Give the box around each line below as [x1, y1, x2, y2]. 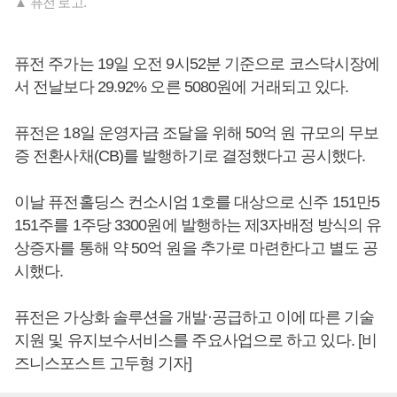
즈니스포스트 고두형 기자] [14, 354, 192, 373]
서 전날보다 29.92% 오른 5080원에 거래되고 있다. [14, 78, 349, 97]
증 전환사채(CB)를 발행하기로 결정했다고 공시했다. [14, 147, 370, 166]
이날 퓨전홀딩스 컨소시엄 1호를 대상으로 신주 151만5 [14, 193, 380, 212]
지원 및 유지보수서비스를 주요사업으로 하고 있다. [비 [14, 331, 378, 350]
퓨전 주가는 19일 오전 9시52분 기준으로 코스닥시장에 [14, 55, 380, 74]
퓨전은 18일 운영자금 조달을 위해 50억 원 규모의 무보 [14, 124, 379, 143]
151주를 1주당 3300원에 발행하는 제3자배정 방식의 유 [14, 216, 382, 235]
